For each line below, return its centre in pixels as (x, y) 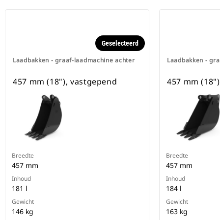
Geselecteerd (120, 43)
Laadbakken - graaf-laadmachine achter (74, 60)
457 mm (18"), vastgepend (65, 82)
